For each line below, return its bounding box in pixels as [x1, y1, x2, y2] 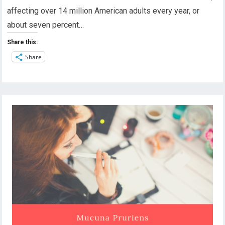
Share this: [7, 39, 38, 46]
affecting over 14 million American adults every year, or [7, 6, 200, 16]
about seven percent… [7, 20, 84, 30]
